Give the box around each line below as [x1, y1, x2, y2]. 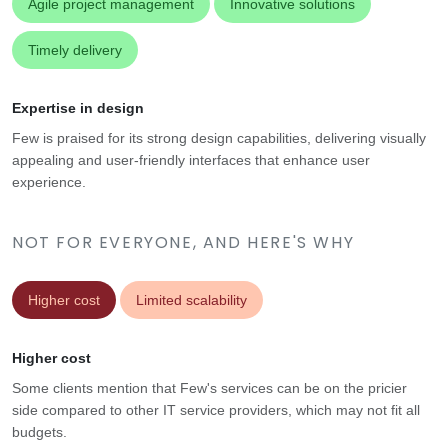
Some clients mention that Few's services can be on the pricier [12, 380, 407, 397]
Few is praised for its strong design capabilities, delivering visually [12, 130, 426, 147]
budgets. [12, 424, 67, 441]
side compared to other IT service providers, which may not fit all [12, 402, 420, 419]
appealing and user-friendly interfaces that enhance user [12, 152, 370, 169]
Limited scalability [136, 292, 247, 309]
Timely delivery [28, 42, 122, 59]
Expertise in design [12, 100, 144, 117]
